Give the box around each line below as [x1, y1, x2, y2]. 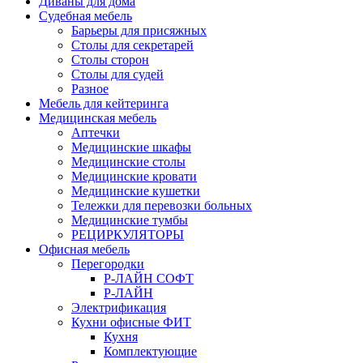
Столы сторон [71, 53, 149, 67]
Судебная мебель [39, 9, 132, 23]
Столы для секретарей [71, 38, 194, 53]
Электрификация [71, 301, 166, 315]
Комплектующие [104, 344, 197, 359]
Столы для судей [71, 67, 164, 82]
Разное [71, 82, 109, 96]
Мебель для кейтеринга [39, 96, 169, 111]
